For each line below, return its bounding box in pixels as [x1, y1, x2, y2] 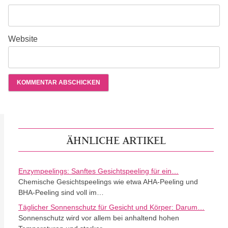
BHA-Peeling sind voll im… [18, 188, 104, 197]
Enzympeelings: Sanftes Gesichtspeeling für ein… [18, 167, 179, 176]
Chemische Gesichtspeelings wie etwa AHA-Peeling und [18, 178, 198, 186]
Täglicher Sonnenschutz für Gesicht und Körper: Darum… [18, 203, 205, 212]
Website [8, 35, 38, 44]
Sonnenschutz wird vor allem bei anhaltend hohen [18, 214, 179, 222]
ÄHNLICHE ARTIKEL [66, 133, 166, 148]
